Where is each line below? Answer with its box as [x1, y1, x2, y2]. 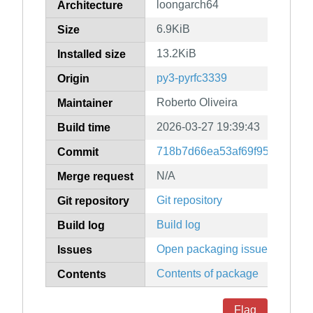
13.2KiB [156, 48, 196, 60]
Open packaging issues [156, 243, 273, 256]
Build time [57, 122, 110, 134]
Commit [57, 146, 99, 159]
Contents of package [156, 268, 259, 280]
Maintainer [57, 97, 112, 110]
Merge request [57, 170, 133, 183]
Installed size [57, 48, 126, 61]
